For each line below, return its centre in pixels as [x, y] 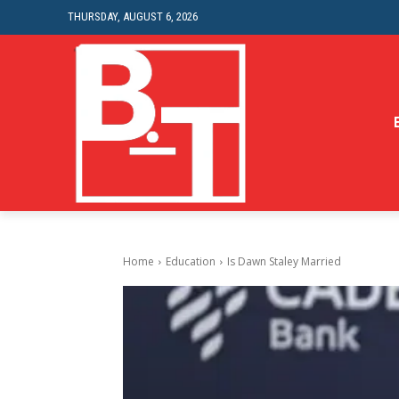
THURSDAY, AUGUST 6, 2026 [133, 16]
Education [191, 262]
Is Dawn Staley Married [284, 262]
